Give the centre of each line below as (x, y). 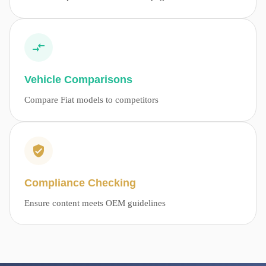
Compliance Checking (80, 183)
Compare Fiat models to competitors (91, 99)
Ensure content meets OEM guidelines (95, 203)
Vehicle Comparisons (78, 80)
